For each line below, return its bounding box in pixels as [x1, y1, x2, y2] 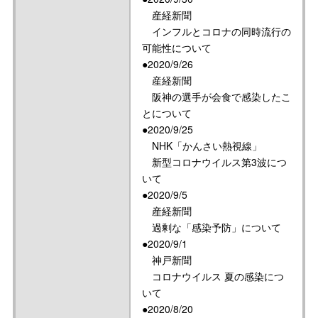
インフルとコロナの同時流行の [142, 24, 291, 38]
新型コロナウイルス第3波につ [142, 155, 287, 169]
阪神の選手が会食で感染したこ [142, 89, 291, 104]
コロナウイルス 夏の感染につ [142, 269, 284, 283]
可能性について [142, 40, 212, 55]
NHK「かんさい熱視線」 [142, 138, 262, 153]
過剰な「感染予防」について [142, 220, 281, 234]
